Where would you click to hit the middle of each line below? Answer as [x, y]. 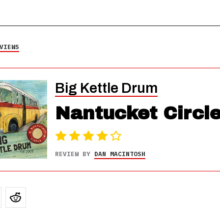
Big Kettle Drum [106, 88]
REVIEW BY [74, 154]
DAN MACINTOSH [120, 154]
